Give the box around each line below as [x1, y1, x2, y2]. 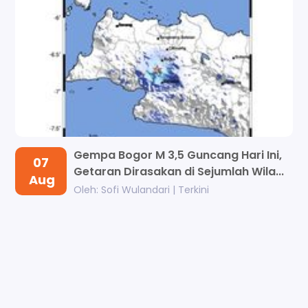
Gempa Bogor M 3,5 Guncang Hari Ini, [74, 147, 283, 164]
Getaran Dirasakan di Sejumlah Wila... [74, 164, 285, 180]
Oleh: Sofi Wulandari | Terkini [74, 183, 210, 197]
